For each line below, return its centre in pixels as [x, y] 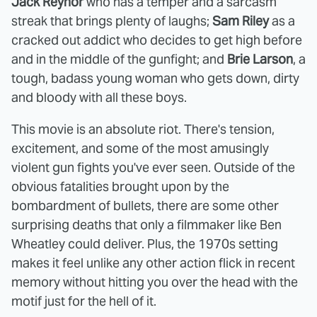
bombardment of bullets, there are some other [145, 205]
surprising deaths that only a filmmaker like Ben [146, 224]
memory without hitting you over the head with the [155, 282]
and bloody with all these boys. [99, 97]
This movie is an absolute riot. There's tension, [143, 129]
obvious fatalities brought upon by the [120, 186]
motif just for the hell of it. [84, 301]
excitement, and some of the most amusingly [140, 148]
